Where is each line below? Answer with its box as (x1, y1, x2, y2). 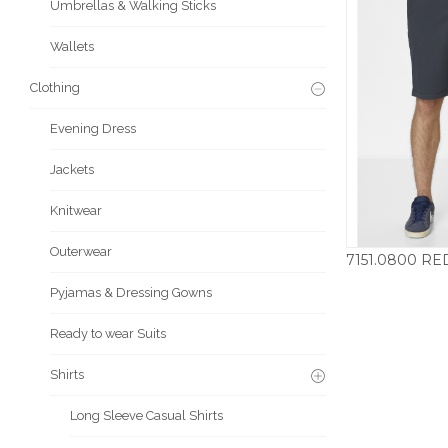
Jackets (50, 162, 94, 178)
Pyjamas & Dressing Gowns (50, 285, 212, 301)
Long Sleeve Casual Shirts (70, 408, 223, 424)
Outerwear (50, 244, 112, 260)
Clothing (30, 80, 80, 96)
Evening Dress (50, 121, 136, 137)
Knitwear (50, 203, 102, 219)
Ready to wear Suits (50, 326, 166, 342)
